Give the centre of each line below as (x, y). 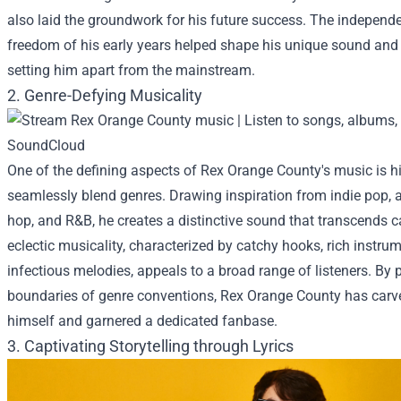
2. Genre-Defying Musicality (105, 95)
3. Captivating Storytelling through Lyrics (150, 346)
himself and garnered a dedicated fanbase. (142, 320)
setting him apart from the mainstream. (131, 70)
